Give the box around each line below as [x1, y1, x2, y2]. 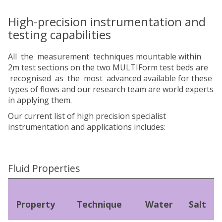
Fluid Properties [8, 161, 80, 175]
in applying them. [8, 94, 72, 106]
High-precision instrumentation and [8, 13, 206, 30]
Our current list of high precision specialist [8, 110, 166, 121]
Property [16, 198, 55, 210]
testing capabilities [8, 26, 111, 43]
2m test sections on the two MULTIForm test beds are [8, 61, 208, 73]
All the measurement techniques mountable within [8, 51, 201, 62]
